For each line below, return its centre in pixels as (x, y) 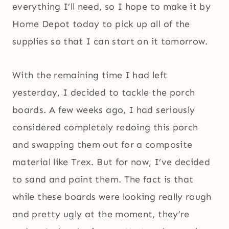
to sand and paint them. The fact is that (103, 180)
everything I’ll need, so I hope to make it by (112, 7)
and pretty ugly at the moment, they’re (101, 214)
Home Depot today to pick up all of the (101, 24)
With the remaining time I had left (90, 75)
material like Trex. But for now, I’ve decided (111, 162)
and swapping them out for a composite (102, 145)
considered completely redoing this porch (105, 128)
